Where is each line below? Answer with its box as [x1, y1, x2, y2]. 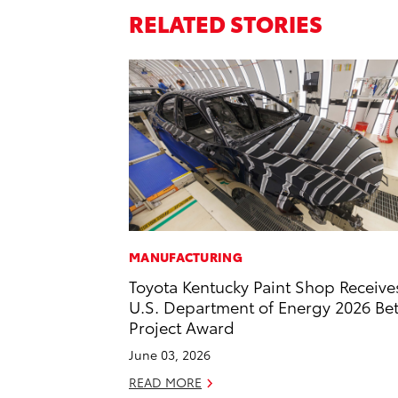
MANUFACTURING [129, 248, 243, 267]
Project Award [129, 315, 235, 338]
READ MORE [129, 373, 202, 392]
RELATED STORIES [129, 6, 322, 38]
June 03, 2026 [129, 346, 211, 364]
